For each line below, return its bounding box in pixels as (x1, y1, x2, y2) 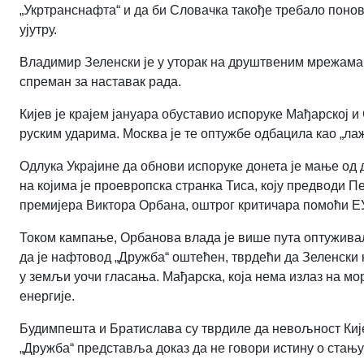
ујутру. (19, 22, 57, 37)
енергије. (19, 288, 75, 303)
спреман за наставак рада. (19, 74, 181, 89)
